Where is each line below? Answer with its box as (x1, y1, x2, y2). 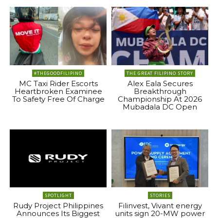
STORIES (149, 192, 170, 199)
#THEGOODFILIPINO (34, 70, 82, 76)
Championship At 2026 (118, 94, 202, 104)
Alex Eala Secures (127, 78, 193, 88)
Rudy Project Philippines (13, 201, 103, 211)
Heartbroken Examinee (14, 86, 102, 96)
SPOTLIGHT (44, 192, 72, 199)
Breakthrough (133, 86, 186, 96)
